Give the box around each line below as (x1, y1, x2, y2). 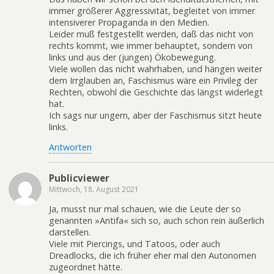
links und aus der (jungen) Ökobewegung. (49, 51, 216, 63)
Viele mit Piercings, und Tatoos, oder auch (49, 238, 220, 250)
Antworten (49, 141, 92, 154)
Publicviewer (49, 171, 109, 184)
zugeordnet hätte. (49, 261, 122, 273)
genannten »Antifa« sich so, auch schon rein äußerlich (49, 215, 264, 226)
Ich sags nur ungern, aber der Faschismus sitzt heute (49, 109, 262, 121)
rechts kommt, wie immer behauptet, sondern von (49, 39, 253, 51)
